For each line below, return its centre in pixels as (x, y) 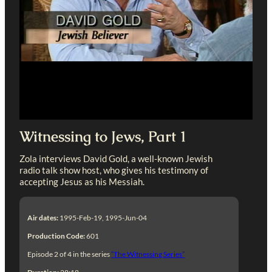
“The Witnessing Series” (148, 254)
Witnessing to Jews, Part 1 (103, 136)
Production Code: (56, 236)
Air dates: (43, 217)
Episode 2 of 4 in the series (70, 254)
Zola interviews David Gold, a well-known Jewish (116, 159)
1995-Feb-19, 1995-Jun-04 (103, 217)
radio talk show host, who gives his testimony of (114, 170)
